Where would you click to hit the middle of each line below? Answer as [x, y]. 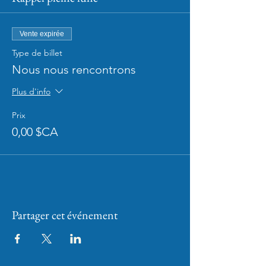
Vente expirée [42, 34]
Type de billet [37, 53]
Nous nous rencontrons [74, 69]
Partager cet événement [65, 215]
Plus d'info [31, 92]
